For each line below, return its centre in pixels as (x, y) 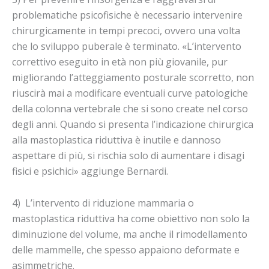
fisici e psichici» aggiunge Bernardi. (90, 171)
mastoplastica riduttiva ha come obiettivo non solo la (131, 218)
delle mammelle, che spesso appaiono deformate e (126, 249)
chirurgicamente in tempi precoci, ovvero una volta (126, 30)
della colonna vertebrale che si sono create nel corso (130, 108)
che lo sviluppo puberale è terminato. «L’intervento (127, 46)
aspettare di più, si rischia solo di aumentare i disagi (128, 155)
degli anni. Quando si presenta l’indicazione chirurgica (133, 124)
